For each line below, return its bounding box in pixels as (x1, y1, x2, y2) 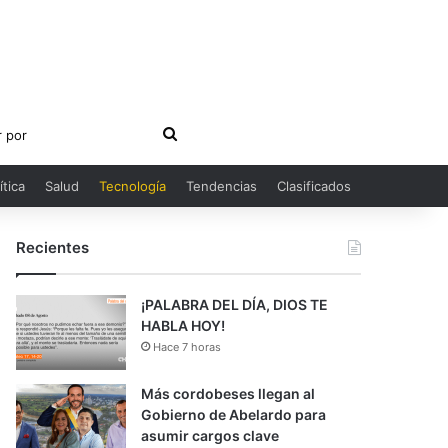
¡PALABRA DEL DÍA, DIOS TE (141, 296, 329, 313)
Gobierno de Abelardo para (141, 406, 327, 423)
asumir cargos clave (141, 427, 280, 444)
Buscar (175, 123, 227, 143)
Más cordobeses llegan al (141, 385, 316, 402)
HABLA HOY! (141, 317, 226, 334)
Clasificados (277, 178, 351, 194)
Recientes (16, 238, 90, 257)
